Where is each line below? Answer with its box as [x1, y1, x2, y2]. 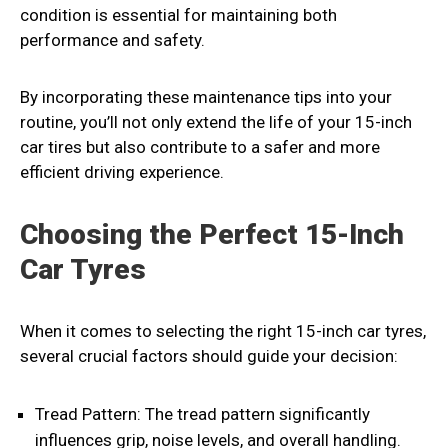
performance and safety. [20, 30, 205, 51]
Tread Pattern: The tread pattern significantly [35, 404, 370, 425]
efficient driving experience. [20, 162, 224, 183]
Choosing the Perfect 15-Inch [20, 218, 404, 252]
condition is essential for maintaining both [20, 5, 337, 26]
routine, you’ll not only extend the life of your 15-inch [20, 112, 412, 133]
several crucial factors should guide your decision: [20, 346, 398, 367]
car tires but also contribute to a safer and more [20, 137, 380, 158]
